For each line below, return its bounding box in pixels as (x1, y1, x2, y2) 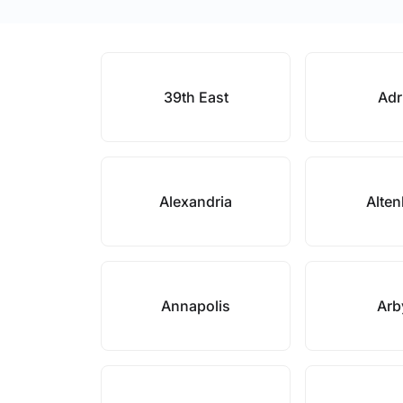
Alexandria (159, 193, 233, 210)
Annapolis (161, 297, 231, 315)
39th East (163, 88, 228, 106)
